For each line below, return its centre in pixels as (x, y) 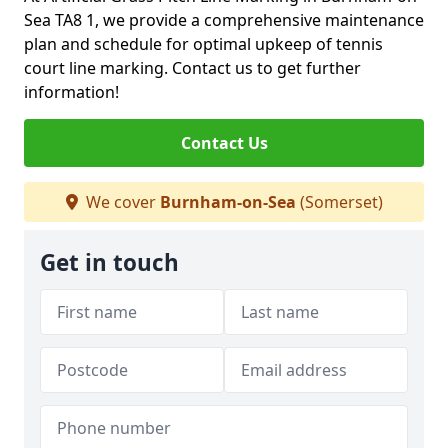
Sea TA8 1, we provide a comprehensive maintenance (224, 20)
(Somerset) (339, 202)
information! (71, 92)
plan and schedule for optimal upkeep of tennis (203, 44)
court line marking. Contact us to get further (192, 68)
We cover (120, 202)
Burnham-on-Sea (227, 202)
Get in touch (109, 262)
